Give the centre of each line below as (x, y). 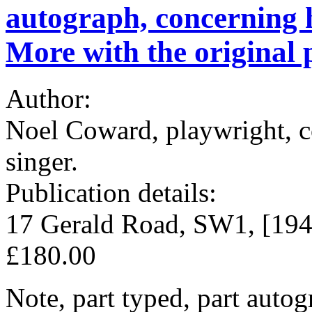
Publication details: (115, 192)
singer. (42, 161)
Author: (52, 98)
